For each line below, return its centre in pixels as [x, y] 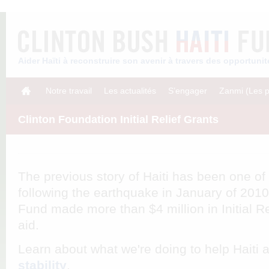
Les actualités [130, 91]
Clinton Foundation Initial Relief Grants [118, 119]
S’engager [188, 91]
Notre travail [69, 91]
